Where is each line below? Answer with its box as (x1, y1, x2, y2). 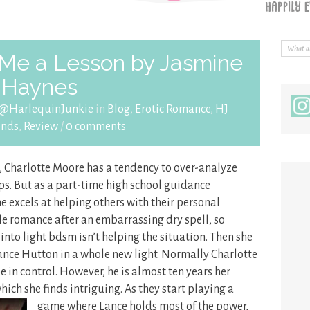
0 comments (66, 120, 127, 133)
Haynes (1, 74, 78, 100)
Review (24, 120, 59, 133)
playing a (188, 283, 234, 295)
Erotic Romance (135, 103, 211, 116)
